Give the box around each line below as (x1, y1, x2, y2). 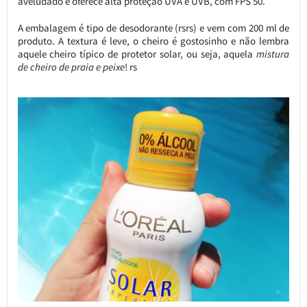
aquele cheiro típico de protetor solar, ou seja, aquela (17, 47, 257, 61)
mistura (256, 47, 290, 61)
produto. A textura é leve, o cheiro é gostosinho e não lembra (17, 34, 290, 48)
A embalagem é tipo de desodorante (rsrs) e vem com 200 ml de (17, 21, 290, 35)
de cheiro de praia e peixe (17, 60, 125, 74)
